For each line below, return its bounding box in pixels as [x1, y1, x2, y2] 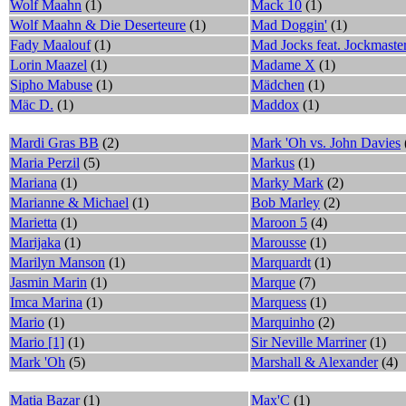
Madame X [251, 56, 315, 72]
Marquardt [251, 254, 311, 270]
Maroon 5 [251, 214, 307, 230]
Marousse [251, 234, 306, 250]
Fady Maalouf [10, 36, 91, 53]
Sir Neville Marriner [251, 333, 366, 350]
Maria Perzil [10, 154, 80, 170]
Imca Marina [10, 294, 82, 310]
